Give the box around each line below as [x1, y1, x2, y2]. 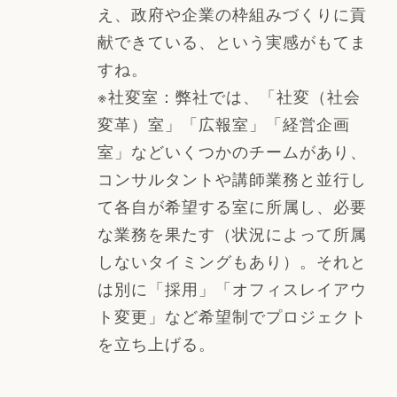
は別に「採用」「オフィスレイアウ [97, 276, 367, 300]
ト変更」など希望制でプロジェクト [97, 304, 367, 328]
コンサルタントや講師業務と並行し [97, 167, 367, 191]
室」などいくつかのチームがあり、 [97, 139, 367, 163]
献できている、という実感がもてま [97, 29, 367, 53]
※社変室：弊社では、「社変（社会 [97, 84, 361, 108]
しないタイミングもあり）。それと [97, 249, 367, 273]
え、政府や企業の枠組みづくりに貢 [97, 2, 367, 26]
